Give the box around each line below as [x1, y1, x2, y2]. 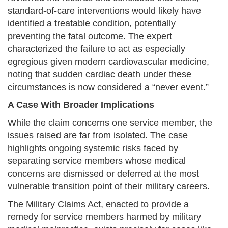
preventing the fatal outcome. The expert [8, 31, 172, 42]
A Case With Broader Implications [8, 100, 154, 110]
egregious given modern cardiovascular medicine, [8, 56, 209, 67]
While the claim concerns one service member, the [8, 118, 212, 128]
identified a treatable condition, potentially [8, 18, 176, 29]
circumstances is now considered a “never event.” [8, 82, 209, 93]
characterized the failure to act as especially [8, 44, 185, 54]
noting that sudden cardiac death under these [8, 69, 191, 80]
